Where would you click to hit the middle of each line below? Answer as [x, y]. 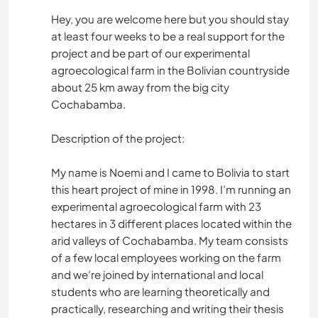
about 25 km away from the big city [140, 87]
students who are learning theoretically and [160, 292]
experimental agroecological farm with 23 [156, 207]
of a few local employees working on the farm [166, 258]
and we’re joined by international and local [157, 275]
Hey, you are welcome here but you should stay [170, 19]
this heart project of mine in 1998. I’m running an [171, 190]
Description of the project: [118, 138]
